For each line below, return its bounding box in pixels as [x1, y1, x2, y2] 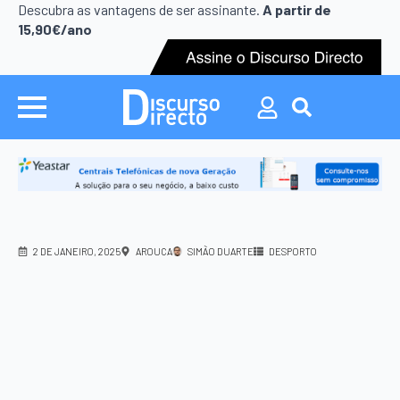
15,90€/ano [18, 21, 92, 37]
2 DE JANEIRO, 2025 [33, 245, 121, 257]
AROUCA [136, 245, 172, 257]
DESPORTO [269, 245, 317, 257]
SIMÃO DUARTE [187, 245, 254, 257]
